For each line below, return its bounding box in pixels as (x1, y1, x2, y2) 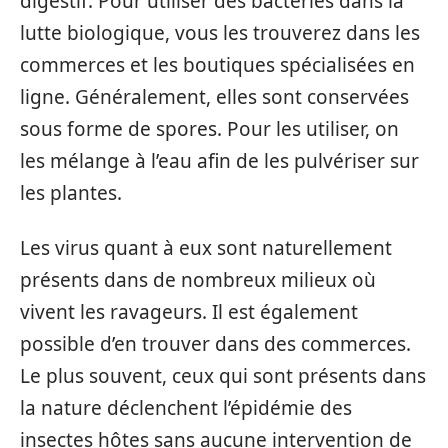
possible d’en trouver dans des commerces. (20, 330, 411, 357)
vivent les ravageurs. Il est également (20, 298, 358, 325)
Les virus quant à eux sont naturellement (20, 234, 392, 261)
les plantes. (20, 180, 122, 206)
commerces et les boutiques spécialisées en (20, 52, 415, 78)
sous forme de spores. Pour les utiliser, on (20, 116, 399, 142)
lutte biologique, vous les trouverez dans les (20, 20, 420, 46)
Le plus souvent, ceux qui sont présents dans (20, 362, 426, 389)
